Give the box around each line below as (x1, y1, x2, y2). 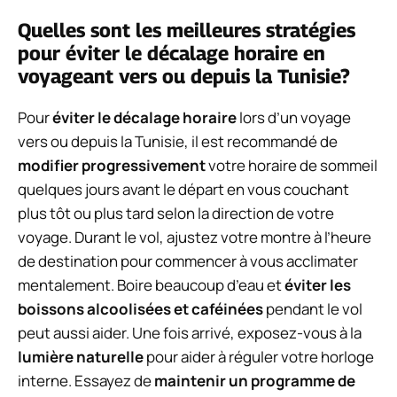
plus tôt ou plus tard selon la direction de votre (18, 203, 334, 224)
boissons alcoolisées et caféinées (18, 299, 263, 320)
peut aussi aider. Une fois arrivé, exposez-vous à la (18, 323, 362, 344)
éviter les (284, 275, 351, 296)
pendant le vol (263, 299, 362, 320)
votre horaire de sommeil (206, 155, 378, 176)
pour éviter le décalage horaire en (18, 42, 325, 66)
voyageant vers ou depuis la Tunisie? (18, 65, 350, 89)
